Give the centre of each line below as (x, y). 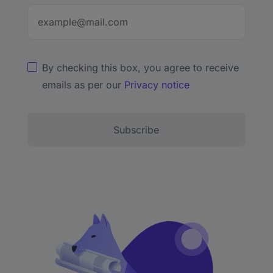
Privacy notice (157, 85)
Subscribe (136, 130)
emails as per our (83, 85)
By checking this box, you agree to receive (140, 68)
